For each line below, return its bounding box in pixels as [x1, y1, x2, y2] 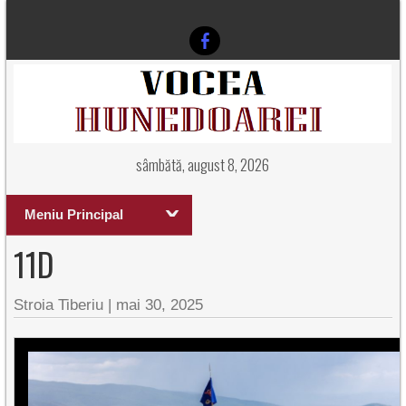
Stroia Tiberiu [14, 296, 104, 314]
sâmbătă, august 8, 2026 [136, 153, 270, 176]
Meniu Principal [24, 207, 123, 222]
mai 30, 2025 [116, 296, 204, 314]
